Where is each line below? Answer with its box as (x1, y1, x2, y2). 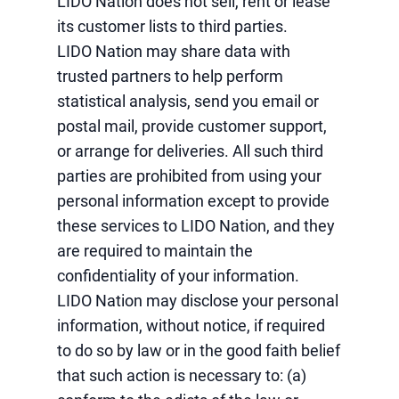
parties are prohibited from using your (57, 167, 322, 185)
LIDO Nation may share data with (57, 42, 290, 61)
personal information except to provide (57, 191, 330, 210)
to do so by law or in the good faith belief (57, 341, 340, 360)
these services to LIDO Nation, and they (57, 216, 335, 235)
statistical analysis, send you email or (57, 92, 319, 110)
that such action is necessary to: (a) (57, 366, 306, 385)
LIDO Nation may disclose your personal (57, 291, 338, 310)
